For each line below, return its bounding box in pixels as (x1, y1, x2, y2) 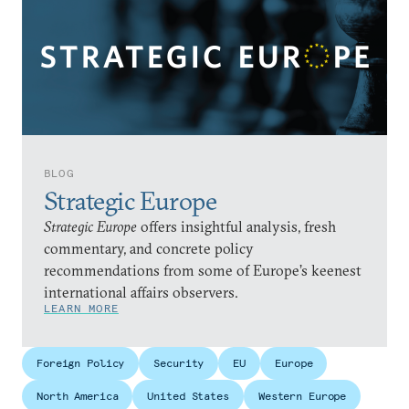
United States (147, 389, 229, 403)
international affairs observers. (44, 283, 238, 301)
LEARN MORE (44, 301, 119, 315)
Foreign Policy (37, 356, 125, 370)
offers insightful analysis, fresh (137, 217, 336, 236)
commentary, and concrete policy (44, 239, 254, 257)
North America (37, 389, 119, 403)
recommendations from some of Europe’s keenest (44, 261, 362, 279)
